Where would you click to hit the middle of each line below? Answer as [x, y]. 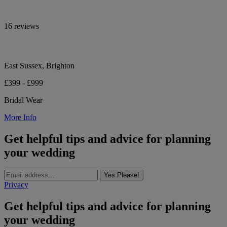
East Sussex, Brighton [39, 66]
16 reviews [22, 26]
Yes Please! [122, 175]
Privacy [16, 184]
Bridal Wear [23, 100]
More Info [20, 118]
